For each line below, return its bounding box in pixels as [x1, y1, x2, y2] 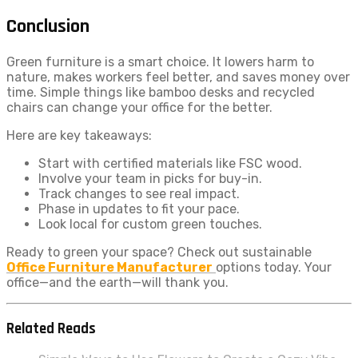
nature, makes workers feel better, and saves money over [6, 69, 350, 85]
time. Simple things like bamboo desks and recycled [6, 84, 315, 100]
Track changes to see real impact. [38, 185, 240, 201]
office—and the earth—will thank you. [6, 274, 229, 290]
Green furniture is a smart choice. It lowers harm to [6, 54, 314, 70]
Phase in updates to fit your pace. [38, 201, 240, 217]
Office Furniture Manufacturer [6, 259, 213, 275]
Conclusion [6, 14, 89, 38]
